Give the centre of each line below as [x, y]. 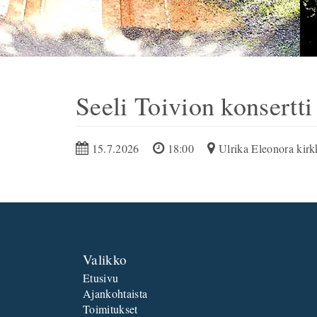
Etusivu [101, 278]
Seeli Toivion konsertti [194, 105]
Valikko [105, 259]
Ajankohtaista [115, 293]
